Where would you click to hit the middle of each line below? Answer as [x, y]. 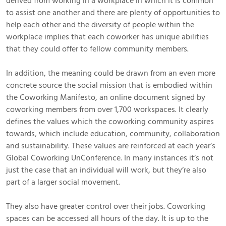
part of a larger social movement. [63, 182]
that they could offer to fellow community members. [97, 49]
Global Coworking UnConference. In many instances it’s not [110, 158]
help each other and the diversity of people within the [100, 24]
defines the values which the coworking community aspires [110, 121]
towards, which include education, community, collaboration [113, 133]
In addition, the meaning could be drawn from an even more [111, 73]
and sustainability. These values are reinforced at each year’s [111, 146]
